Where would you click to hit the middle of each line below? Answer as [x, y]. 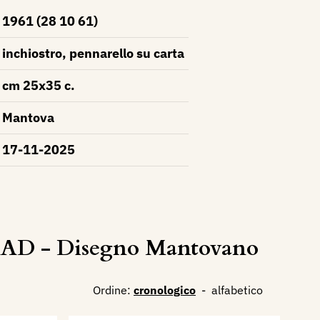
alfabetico [237, 290]
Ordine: [112, 290]
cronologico [165, 290]
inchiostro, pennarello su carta [93, 53]
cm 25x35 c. [38, 85]
